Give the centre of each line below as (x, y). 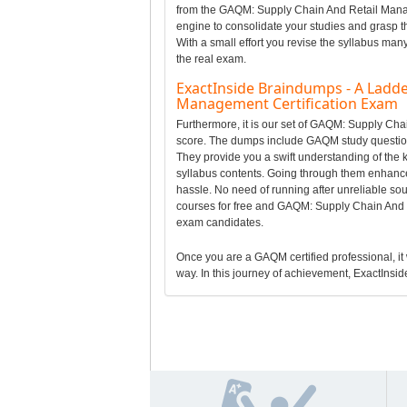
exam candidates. (219, 222)
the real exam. (211, 59)
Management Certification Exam (287, 103)
